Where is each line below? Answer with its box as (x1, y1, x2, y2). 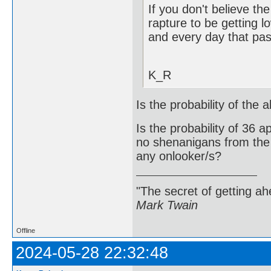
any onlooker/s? (136, 149, 221, 163)
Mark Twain (136, 198, 198, 212)
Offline (16, 226, 35, 234)
